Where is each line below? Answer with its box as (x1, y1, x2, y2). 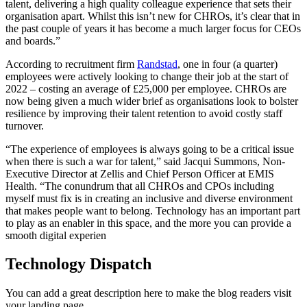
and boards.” (5, 34, 60, 47)
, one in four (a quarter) (177, 58, 278, 70)
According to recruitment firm (5, 58, 137, 70)
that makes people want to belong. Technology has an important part (5, 204, 300, 217)
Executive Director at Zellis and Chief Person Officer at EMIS (5, 167, 274, 180)
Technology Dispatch (5, 255, 151, 273)
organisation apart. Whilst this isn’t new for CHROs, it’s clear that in (5, 10, 300, 22)
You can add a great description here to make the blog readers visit (5, 287, 291, 299)
